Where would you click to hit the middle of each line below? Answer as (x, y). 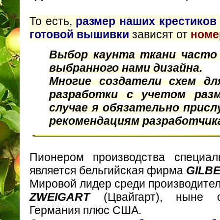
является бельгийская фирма (108, 171)
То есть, (53, 21)
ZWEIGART (60, 197)
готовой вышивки (81, 35)
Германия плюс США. (85, 210)
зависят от (161, 35)
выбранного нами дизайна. (126, 68)
